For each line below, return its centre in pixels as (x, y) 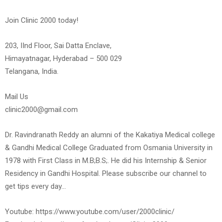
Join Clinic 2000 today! (42, 21)
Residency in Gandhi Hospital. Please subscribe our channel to (106, 174)
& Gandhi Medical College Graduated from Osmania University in (109, 148)
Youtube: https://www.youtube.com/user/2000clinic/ (90, 212)
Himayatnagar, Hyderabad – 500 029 (63, 59)
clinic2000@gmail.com (41, 110)
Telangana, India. (32, 72)
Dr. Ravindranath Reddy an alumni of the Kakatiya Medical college (110, 135)
